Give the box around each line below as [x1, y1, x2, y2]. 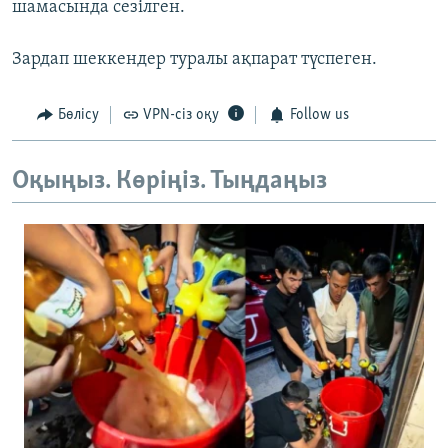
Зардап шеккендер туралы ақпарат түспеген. [12, 50, 377, 70]
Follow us [289, 107, 349, 124]
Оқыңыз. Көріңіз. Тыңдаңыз [12, 167, 327, 195]
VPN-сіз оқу [143, 107, 219, 124]
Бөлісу [57, 107, 99, 124]
